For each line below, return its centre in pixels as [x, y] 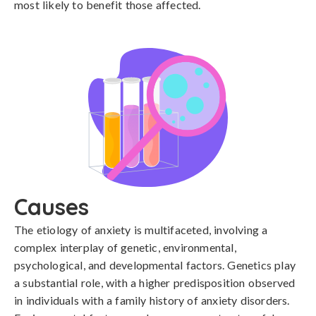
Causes [51, 207]
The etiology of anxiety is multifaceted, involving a [141, 230]
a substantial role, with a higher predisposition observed [155, 282]
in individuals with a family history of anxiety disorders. [152, 300]
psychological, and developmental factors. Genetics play [155, 265]
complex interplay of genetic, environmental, [125, 247]
